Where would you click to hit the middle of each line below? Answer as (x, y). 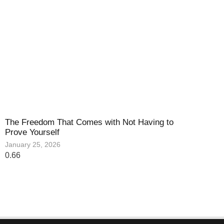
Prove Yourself (32, 132)
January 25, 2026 (33, 144)
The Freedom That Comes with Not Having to (89, 122)
